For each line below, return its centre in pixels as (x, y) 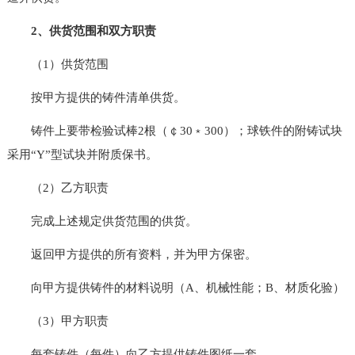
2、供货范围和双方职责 (93, 31)
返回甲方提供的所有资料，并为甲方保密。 (132, 254)
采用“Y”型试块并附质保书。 (82, 154)
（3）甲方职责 (57, 321)
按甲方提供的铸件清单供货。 (96, 97)
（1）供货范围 (57, 64)
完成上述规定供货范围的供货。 (102, 221)
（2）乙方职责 (57, 187)
